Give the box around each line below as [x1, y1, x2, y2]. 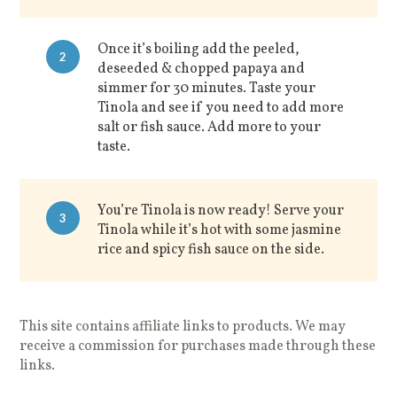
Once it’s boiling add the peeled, [97, 39, 300, 59]
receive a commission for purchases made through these [19, 336, 377, 356]
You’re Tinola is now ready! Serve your [97, 200, 345, 221]
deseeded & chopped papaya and [97, 58, 306, 79]
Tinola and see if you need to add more [97, 97, 345, 118]
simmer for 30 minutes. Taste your [97, 78, 316, 98]
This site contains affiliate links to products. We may [19, 316, 346, 337]
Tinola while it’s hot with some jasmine [97, 220, 342, 240]
